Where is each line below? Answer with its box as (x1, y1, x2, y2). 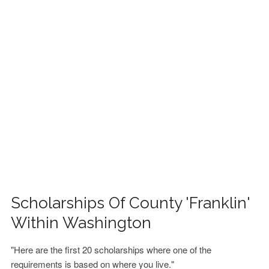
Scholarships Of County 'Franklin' (11, 194, 250, 212)
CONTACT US (14, 49, 68, 61)
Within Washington (11, 214, 152, 232)
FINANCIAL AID (14, 17, 74, 29)
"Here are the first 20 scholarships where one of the (11, 243, 212, 256)
